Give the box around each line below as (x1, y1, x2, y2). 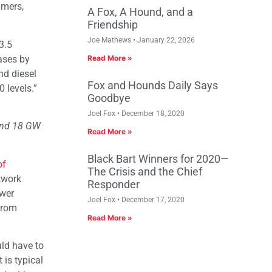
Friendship (87, 18, 138, 32)
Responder (87, 178, 140, 191)
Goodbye (87, 92, 131, 105)
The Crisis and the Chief (87, 165, 202, 178)
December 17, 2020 (120, 195, 185, 205)
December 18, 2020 (120, 109, 185, 118)
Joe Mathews (87, 36, 133, 45)
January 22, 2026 (135, 36, 195, 45)
